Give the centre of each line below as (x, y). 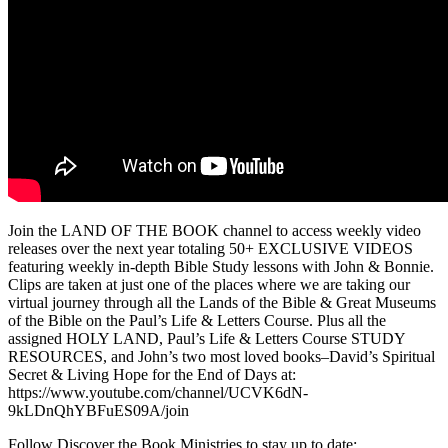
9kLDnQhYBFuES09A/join (98, 410)
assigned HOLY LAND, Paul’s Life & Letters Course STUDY (206, 338)
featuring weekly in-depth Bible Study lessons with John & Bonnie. (221, 266)
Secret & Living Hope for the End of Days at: (152, 374)
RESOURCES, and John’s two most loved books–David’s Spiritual (221, 356)
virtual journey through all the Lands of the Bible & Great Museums (222, 302)
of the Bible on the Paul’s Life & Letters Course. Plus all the (197, 320)
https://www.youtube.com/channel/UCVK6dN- (158, 392)
